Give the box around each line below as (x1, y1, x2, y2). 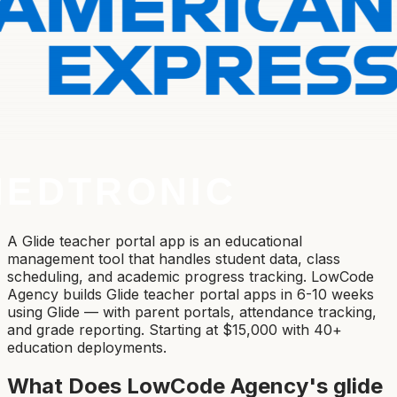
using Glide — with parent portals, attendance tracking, (7, 302, 377, 321)
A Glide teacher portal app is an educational (7, 231, 302, 250)
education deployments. (7, 338, 167, 356)
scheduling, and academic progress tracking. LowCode (7, 267, 374, 285)
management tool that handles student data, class (7, 249, 340, 268)
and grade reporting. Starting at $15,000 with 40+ (7, 320, 342, 339)
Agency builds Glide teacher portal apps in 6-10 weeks (7, 284, 374, 303)
